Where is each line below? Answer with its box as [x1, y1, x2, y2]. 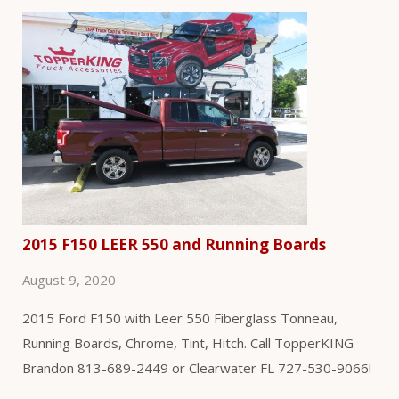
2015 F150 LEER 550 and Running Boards [22, 234, 326, 256]
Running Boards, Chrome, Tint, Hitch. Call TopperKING [22, 334, 354, 353]
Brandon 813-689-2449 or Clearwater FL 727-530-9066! [22, 359, 371, 378]
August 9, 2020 [22, 271, 116, 289]
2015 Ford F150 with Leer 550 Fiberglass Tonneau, [22, 309, 338, 328]
